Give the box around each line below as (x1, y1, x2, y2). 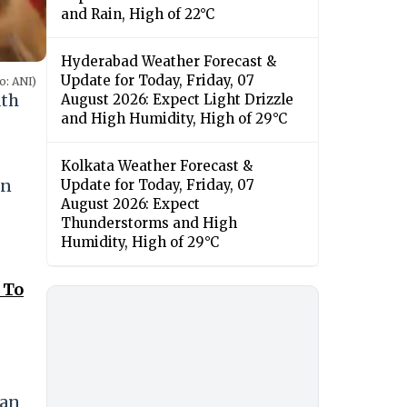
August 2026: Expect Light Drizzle (61, 91, 293, 109)
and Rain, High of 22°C (61, 5, 214, 24)
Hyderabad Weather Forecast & (61, 53, 276, 71)
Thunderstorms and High (61, 214, 237, 233)
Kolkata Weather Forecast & (61, 157, 253, 175)
